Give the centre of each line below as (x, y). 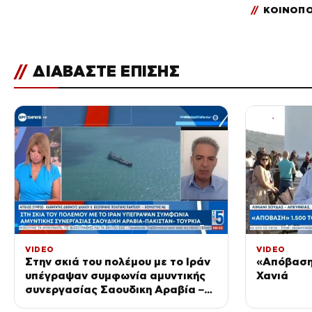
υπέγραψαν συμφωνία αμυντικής (115, 275)
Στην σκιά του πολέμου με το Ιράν (118, 261)
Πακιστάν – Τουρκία (79, 303)
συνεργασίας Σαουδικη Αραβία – (115, 289)
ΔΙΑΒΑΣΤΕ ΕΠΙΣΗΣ (104, 71)
